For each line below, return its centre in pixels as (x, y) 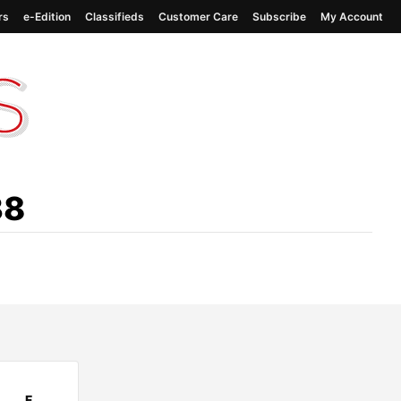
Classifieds (115, 16)
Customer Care (198, 16)
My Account (352, 16)
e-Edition (47, 16)
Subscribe (279, 16)
